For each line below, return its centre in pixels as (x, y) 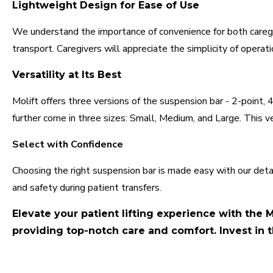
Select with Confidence (68, 144)
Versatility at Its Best (67, 75)
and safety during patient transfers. (87, 188)
